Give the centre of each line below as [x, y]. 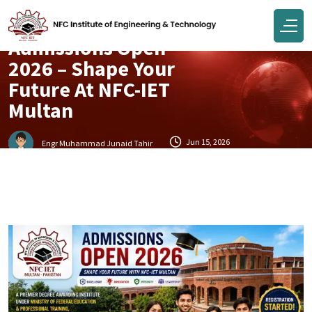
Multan [41, 110]
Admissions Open [87, 47]
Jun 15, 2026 [207, 142]
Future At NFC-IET [89, 89]
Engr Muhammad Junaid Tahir [97, 143]
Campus [33, 18]
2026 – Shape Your [92, 68]
